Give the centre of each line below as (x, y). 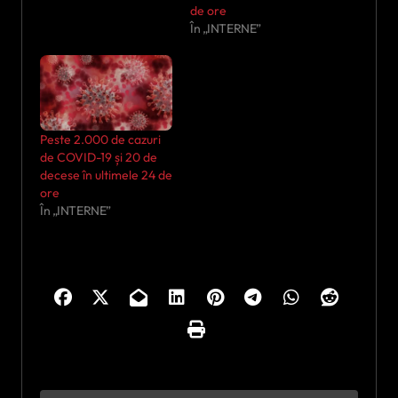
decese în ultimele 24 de (106, 175)
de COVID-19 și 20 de (99, 158)
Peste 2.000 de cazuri (100, 140)
